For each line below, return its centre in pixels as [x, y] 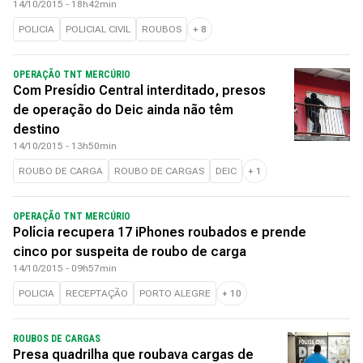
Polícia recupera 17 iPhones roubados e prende [160, 232]
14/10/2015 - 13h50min [65, 146]
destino [36, 129]
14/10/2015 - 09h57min [65, 268]
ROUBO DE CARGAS [159, 171]
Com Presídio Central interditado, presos [139, 90]
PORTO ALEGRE [175, 293]
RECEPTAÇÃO [97, 293]
